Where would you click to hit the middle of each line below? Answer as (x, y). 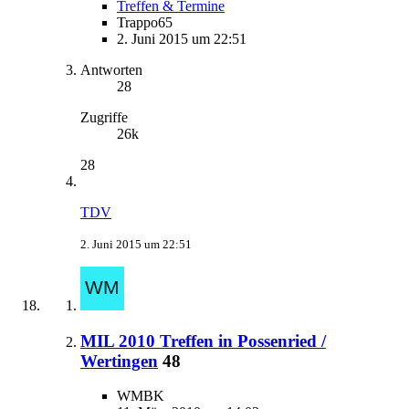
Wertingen (119, 361)
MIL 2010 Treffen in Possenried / (203, 341)
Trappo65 (145, 22)
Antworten (111, 69)
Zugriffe (104, 117)
